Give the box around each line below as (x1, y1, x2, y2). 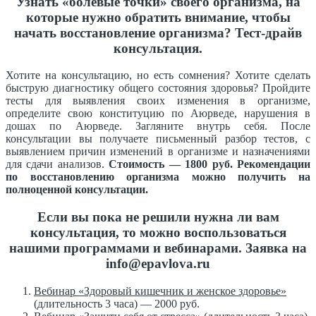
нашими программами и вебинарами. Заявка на (9, 241, 307, 256)
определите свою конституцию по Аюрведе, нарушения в (6, 107, 310, 120)
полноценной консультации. (6, 183, 148, 196)
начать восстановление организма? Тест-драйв (14, 25, 302, 40)
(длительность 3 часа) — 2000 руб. (34, 297, 200, 310)
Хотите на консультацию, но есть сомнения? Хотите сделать (6, 69, 310, 82)
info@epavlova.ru (106, 256, 210, 272)
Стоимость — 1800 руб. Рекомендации (109, 158, 311, 171)
